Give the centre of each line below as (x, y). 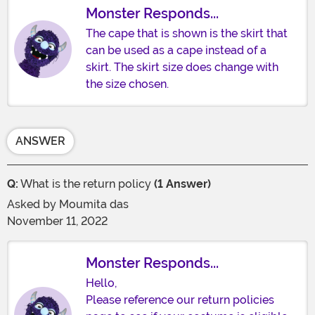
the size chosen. (127, 84)
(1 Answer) (181, 184)
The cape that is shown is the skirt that (187, 34)
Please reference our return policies (180, 300)
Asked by (33, 205)
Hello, (101, 283)
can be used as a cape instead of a (176, 51)
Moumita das (94, 205)
